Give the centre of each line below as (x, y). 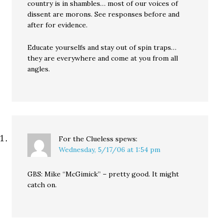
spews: (127, 139)
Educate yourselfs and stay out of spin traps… (102, 47)
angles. (39, 69)
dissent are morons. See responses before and (104, 14)
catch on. (42, 185)
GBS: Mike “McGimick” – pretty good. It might (103, 174)
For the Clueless (86, 139)
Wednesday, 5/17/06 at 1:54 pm (110, 150)
